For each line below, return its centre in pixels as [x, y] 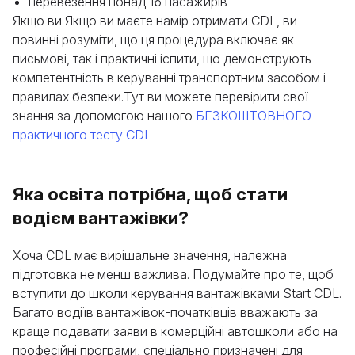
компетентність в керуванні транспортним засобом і [169, 78]
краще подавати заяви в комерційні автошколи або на [175, 331]
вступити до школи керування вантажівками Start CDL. [177, 293]
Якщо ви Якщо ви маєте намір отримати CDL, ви [155, 21]
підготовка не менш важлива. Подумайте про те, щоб [173, 274]
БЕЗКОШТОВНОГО [254, 116]
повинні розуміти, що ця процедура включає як [153, 40]
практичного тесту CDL [82, 135]
